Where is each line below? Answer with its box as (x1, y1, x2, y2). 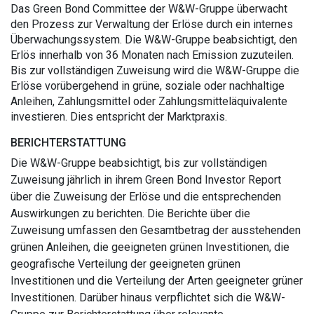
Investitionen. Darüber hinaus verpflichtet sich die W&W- (11, 291, 285, 304)
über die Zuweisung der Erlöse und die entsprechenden (11, 190, 281, 203)
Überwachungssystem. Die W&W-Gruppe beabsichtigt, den (11, 33, 297, 46)
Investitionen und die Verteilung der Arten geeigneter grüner (11, 274, 303, 287)
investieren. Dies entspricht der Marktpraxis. (11, 110, 227, 123)
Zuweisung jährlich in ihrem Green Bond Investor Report (11, 173, 281, 186)
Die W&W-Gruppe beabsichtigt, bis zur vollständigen (11, 156, 267, 170)
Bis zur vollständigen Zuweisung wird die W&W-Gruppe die (11, 64, 299, 77)
